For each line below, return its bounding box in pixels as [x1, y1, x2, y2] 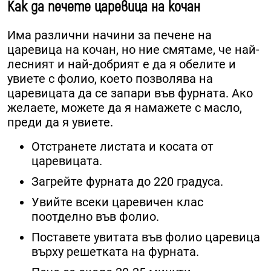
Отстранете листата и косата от [31, 139, 214, 154]
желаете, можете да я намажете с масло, [7, 100, 242, 116]
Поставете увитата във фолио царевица [31, 230, 260, 245]
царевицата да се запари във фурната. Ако [7, 86, 253, 101]
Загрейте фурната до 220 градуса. [31, 174, 223, 189]
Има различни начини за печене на [7, 28, 212, 43]
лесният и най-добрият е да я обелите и [7, 57, 236, 72]
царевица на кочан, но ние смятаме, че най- [7, 42, 260, 57]
